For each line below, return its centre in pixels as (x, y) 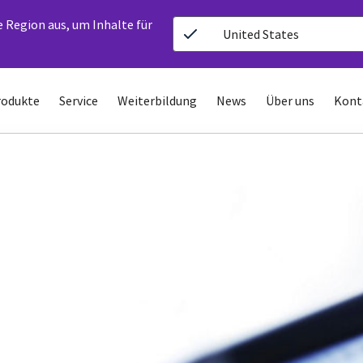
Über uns (290, 100)
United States (261, 34)
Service (78, 100)
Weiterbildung (157, 100)
